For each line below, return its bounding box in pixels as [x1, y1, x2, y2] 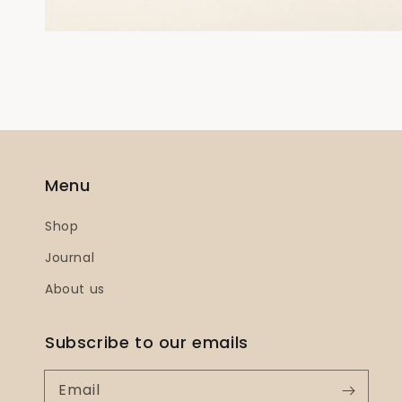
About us [45, 280, 105, 298]
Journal [45, 249, 95, 267]
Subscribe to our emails [45, 331, 249, 354]
